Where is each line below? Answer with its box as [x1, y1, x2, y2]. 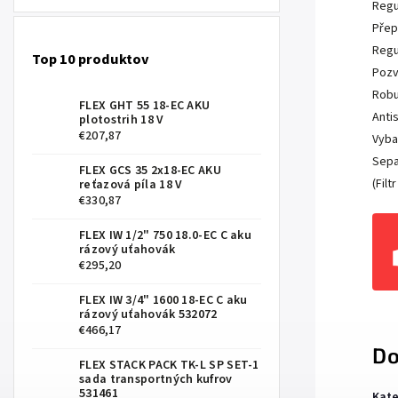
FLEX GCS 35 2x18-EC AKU [79, 161, 221, 179]
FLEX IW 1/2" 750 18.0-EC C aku [79, 226, 252, 244]
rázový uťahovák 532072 [79, 305, 218, 323]
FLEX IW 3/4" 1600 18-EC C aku [79, 291, 248, 309]
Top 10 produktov [32, 49, 149, 71]
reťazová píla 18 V [79, 175, 183, 194]
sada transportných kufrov [79, 370, 233, 388]
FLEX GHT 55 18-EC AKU [79, 96, 211, 115]
